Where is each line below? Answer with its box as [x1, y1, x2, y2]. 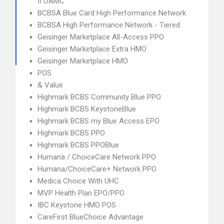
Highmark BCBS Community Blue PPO [37, 92, 161, 101]
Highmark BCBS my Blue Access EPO [37, 116, 159, 125]
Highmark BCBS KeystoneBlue [37, 104, 136, 113]
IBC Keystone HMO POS [37, 200, 116, 209]
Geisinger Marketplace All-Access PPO [37, 32, 164, 41]
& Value [37, 80, 63, 89]
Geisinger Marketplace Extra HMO [37, 44, 146, 53]
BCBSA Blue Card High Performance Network [37, 8, 186, 17]
